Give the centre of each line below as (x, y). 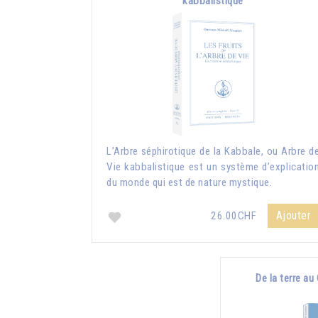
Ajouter (293, 215)
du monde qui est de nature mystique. (189, 182)
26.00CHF (235, 215)
